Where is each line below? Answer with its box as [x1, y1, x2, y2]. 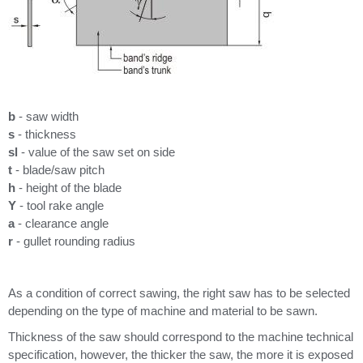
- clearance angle [15, 216, 109, 230]
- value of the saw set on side [18, 145, 175, 159]
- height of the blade [15, 181, 122, 194]
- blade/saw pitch [12, 163, 105, 177]
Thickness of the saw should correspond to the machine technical [8, 330, 353, 344]
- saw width [15, 109, 79, 123]
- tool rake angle [16, 199, 104, 212]
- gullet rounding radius [13, 234, 135, 248]
